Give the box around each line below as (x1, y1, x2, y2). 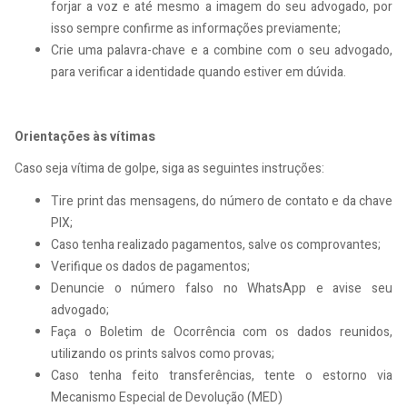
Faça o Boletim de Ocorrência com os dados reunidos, (51, 322, 392, 342)
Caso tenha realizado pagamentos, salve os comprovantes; (51, 234, 383, 254)
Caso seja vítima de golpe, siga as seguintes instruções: (15, 159, 327, 179)
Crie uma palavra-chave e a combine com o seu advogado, (51, 40, 392, 60)
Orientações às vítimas (15, 126, 155, 146)
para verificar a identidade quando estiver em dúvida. (51, 62, 346, 82)
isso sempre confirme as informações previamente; (51, 18, 343, 38)
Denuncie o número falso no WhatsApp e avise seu (51, 278, 392, 298)
